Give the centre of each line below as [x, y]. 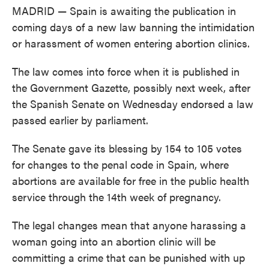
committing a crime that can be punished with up [128, 257]
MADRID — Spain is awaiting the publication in [124, 11]
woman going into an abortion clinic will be [114, 241]
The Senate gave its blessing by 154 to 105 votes [127, 148]
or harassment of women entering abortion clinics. [131, 43]
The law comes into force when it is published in [126, 71]
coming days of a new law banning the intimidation [133, 27]
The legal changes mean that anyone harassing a [129, 225]
